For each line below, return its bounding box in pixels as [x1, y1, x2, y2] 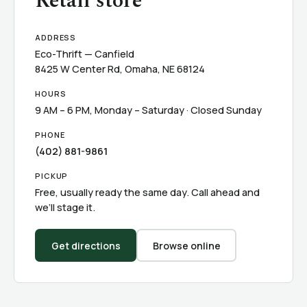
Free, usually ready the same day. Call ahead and [35, 186, 260, 199]
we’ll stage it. [35, 201, 95, 214]
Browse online [152, 238, 221, 252]
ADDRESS [35, 32, 77, 42]
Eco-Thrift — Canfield [35, 47, 134, 60]
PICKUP [35, 171, 69, 181]
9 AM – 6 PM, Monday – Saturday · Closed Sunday [35, 103, 262, 116]
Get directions [51, 238, 121, 252]
